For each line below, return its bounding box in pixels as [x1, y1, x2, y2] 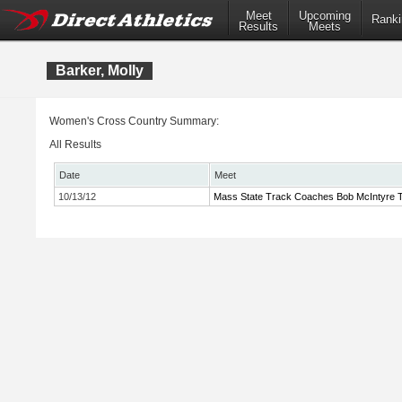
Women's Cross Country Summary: [49, 115, 219, 127]
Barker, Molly [56, 63, 144, 78]
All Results [49, 138, 101, 151]
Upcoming [299, 9, 351, 23]
